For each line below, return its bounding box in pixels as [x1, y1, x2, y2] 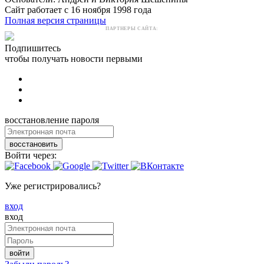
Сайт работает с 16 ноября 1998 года [5, 4, 151, 15]
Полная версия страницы [5, 15, 106, 25]
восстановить [9, 139, 58, 148]
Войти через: [5, 150, 57, 160]
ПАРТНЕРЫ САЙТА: [105, 25, 159, 31]
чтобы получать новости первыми [5, 53, 143, 64]
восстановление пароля [5, 114, 99, 125]
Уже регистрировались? [5, 180, 101, 191]
